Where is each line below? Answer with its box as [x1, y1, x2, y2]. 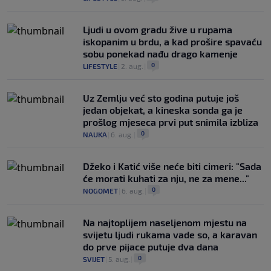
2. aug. [121, 62, 143, 71]
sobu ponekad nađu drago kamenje [83, 48, 238, 60]
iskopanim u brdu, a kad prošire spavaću [83, 36, 262, 48]
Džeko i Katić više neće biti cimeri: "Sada [83, 160, 261, 172]
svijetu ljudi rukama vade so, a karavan [83, 229, 257, 241]
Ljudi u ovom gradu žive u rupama [83, 24, 232, 36]
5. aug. [108, 255, 130, 264]
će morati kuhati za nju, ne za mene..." [83, 172, 249, 184]
